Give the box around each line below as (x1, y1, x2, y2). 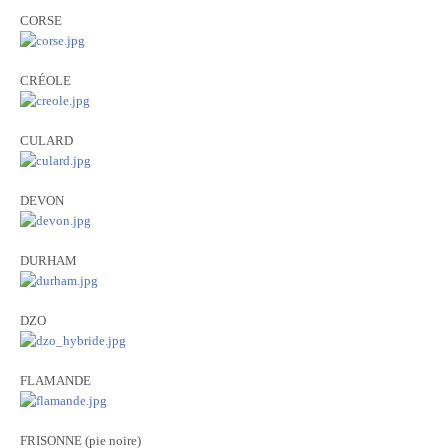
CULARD (20, 133, 73, 148)
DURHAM (20, 253, 77, 268)
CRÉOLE (20, 73, 71, 88)
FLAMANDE (20, 373, 91, 388)
